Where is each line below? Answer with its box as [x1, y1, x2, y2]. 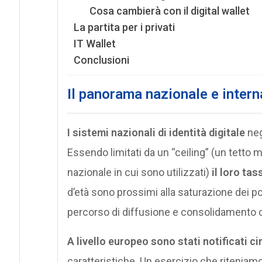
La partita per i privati [73, 21, 175, 34]
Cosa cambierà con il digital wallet [89, 5, 250, 18]
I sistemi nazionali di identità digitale [67, 126, 245, 139]
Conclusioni [73, 54, 129, 67]
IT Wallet [73, 37, 116, 50]
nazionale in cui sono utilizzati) [67, 166, 212, 179]
